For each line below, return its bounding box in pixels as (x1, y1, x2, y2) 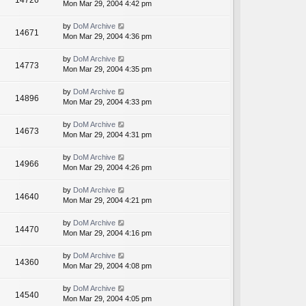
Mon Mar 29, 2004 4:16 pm (63, 229, 152, 238)
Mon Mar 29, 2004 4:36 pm (63, 32, 152, 41)
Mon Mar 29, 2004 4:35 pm (63, 65, 152, 74)
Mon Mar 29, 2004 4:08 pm (63, 262, 152, 270)
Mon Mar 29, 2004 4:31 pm (63, 130, 152, 139)
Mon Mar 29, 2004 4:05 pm (63, 294, 152, 303)
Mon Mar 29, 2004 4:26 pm (63, 163, 152, 172)
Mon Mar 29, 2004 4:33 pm (63, 98, 152, 107)
